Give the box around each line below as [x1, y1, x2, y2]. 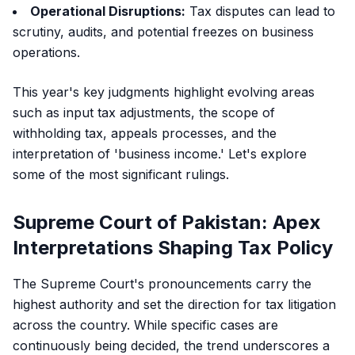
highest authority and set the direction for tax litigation [13, 296, 336, 312]
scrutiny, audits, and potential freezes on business [13, 24, 314, 40]
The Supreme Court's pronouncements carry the [13, 276, 311, 292]
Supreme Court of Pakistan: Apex [13, 211, 321, 234]
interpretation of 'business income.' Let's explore [13, 146, 307, 162]
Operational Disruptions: [30, 3, 185, 19]
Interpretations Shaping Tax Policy [13, 236, 333, 259]
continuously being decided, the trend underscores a [13, 338, 330, 353]
